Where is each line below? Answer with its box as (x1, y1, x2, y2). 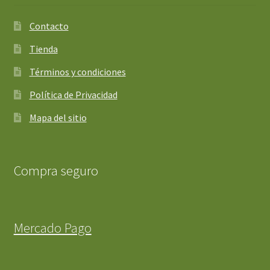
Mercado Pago (13, 219, 92, 237)
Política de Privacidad (29, 88, 118, 101)
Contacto (29, 19, 69, 32)
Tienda (29, 42, 58, 55)
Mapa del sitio (29, 111, 87, 124)
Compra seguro (13, 162, 98, 180)
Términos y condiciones (29, 65, 126, 78)
